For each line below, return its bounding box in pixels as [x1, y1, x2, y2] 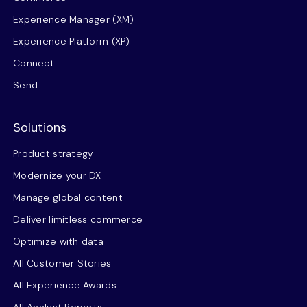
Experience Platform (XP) [13, 35, 130, 47]
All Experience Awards [13, 279, 116, 291]
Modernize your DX [13, 169, 101, 182]
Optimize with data [13, 235, 104, 247]
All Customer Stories [13, 257, 112, 269]
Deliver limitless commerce [13, 213, 143, 225]
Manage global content [13, 191, 123, 204]
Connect [13, 57, 54, 69]
